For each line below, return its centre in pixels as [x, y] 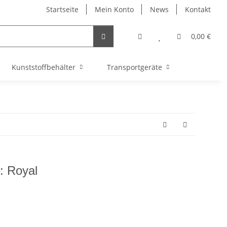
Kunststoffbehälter [43, 67]
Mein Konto [114, 9]
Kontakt [198, 9]
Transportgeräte [134, 67]
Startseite [62, 9]
